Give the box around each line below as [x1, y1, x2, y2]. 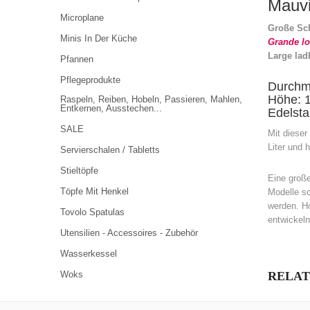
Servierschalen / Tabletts [60, 145, 160, 155]
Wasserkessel [60, 248, 117, 259]
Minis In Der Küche [60, 33, 137, 44]
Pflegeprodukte [60, 75, 120, 85]
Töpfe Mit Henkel [60, 186, 129, 197]
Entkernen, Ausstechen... [60, 103, 162, 113]
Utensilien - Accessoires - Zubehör [60, 228, 198, 238]
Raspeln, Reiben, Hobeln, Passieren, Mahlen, [60, 94, 242, 104]
